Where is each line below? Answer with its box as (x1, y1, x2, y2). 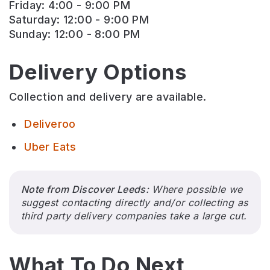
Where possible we (152, 183, 243, 195)
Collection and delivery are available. (9, 90, 207, 103)
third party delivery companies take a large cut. (21, 209, 247, 222)
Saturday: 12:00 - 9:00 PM (9, 13, 149, 26)
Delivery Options (9, 58, 187, 84)
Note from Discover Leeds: (21, 183, 149, 195)
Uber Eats (24, 140, 77, 153)
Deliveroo (24, 117, 76, 130)
